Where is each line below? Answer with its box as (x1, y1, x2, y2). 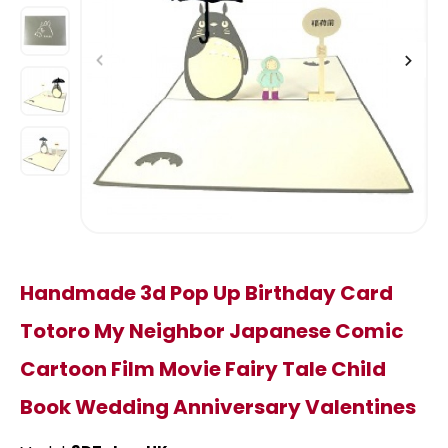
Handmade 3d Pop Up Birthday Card (20, 279, 393, 307)
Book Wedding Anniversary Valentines (20, 393, 416, 421)
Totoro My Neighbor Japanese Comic (20, 317, 404, 345)
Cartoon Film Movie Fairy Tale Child (20, 355, 386, 383)
